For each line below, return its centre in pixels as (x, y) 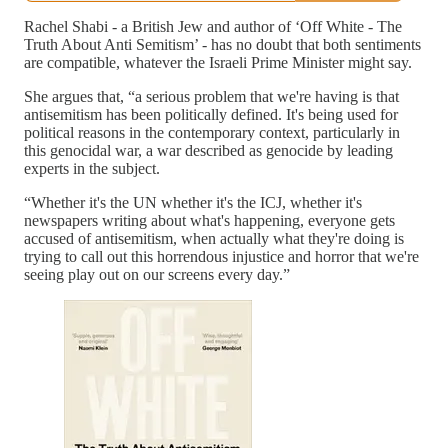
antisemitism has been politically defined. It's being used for (211, 114)
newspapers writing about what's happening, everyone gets (209, 220)
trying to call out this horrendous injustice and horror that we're (221, 256)
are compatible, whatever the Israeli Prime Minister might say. (218, 62)
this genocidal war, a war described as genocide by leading (208, 150)
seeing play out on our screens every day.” (157, 274)
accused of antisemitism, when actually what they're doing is (214, 238)
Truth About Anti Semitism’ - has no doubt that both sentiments (222, 44)
